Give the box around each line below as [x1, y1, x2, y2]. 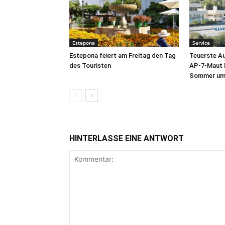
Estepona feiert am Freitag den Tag [69, 52, 176, 59]
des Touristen [69, 62, 111, 69]
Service [192, 39, 210, 46]
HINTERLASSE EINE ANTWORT [69, 134, 184, 143]
